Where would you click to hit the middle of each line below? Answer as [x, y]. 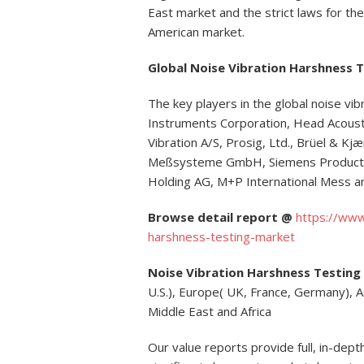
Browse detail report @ [222, 217]
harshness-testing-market [221, 236]
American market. [196, 32]
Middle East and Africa [210, 311]
